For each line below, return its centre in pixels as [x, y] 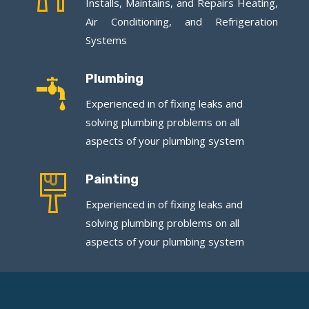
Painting [112, 179]
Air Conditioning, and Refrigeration [181, 21]
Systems [106, 40]
